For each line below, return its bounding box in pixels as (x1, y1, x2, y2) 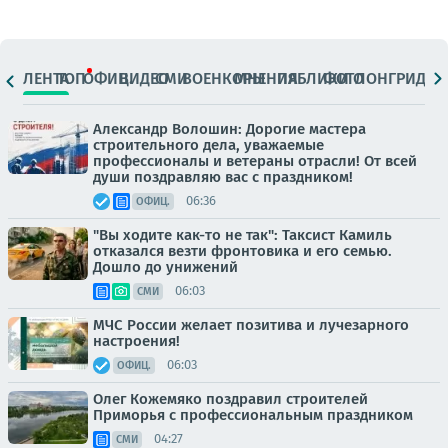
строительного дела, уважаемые (93, 135, 324, 154)
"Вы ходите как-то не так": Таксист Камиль (93, 225, 392, 244)
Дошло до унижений (93, 257, 238, 276)
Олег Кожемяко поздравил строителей (93, 389, 368, 408)
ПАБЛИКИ (276, 69, 349, 89)
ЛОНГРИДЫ (354, 69, 439, 89)
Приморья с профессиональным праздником (93, 405, 413, 424)
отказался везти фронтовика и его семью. (93, 241, 392, 260)
